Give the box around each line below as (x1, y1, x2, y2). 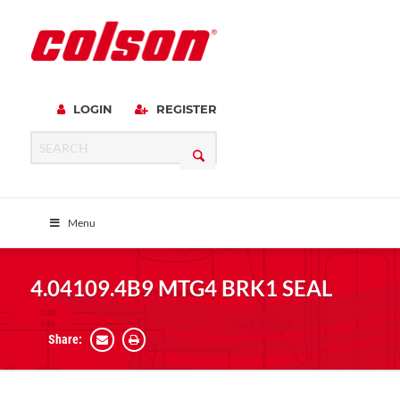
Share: (47, 332, 82, 346)
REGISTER (152, 102, 217, 116)
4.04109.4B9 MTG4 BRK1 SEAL (29, 275, 332, 301)
